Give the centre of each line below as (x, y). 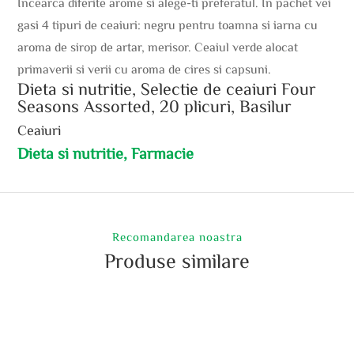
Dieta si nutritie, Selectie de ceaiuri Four (167, 88)
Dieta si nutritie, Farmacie (106, 152)
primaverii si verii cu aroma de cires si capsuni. (145, 68)
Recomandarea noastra (177, 236)
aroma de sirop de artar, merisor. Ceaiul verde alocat (158, 46)
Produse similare (177, 260)
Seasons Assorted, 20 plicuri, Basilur (155, 105)
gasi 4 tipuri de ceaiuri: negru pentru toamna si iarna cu (168, 24)
